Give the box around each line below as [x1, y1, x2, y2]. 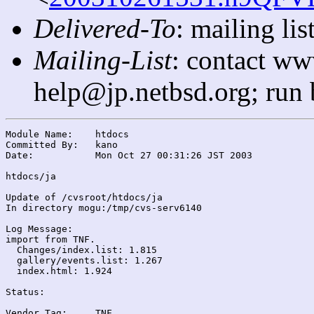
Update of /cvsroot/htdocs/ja [6, 191, 163, 203]
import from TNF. [6, 233, 95, 245]
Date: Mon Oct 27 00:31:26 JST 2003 [6, 149, 34, 161]
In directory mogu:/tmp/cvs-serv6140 [6, 202, 202, 213]
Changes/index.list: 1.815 [6, 244, 157, 255]
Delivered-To [34, 13, 176, 43]
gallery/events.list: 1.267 [6, 254, 163, 266]
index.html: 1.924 [6, 265, 112, 276]
